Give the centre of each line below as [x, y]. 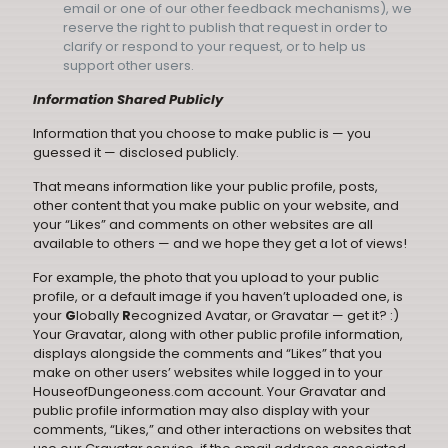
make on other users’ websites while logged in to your [208, 372]
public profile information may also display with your [201, 410]
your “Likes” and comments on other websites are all [203, 224]
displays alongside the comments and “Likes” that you [207, 353]
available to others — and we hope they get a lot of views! [220, 243]
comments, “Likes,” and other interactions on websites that [222, 429]
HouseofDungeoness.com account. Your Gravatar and [209, 391]
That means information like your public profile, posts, [205, 186]
